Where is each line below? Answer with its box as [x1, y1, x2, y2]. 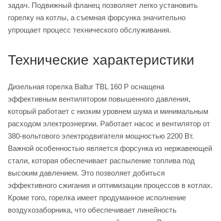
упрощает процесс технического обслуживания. [8, 25, 171, 34]
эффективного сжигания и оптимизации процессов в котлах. [8, 181, 213, 189]
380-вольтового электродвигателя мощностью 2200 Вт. [8, 131, 194, 140]
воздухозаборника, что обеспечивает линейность [8, 205, 177, 214]
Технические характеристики [8, 52, 194, 68]
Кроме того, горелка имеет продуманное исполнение [8, 193, 186, 202]
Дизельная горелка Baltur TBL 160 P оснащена [8, 82, 164, 91]
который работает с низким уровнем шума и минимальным [8, 107, 208, 115]
